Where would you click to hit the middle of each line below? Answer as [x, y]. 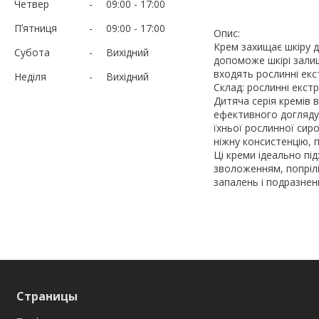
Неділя [30, 76]
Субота [32, 52]
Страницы [47, 296]
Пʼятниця [36, 28]
